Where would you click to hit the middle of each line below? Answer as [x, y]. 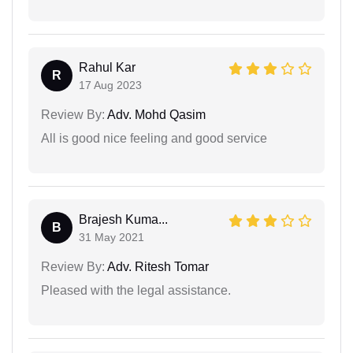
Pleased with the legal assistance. [136, 290]
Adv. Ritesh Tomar [157, 266]
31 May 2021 [111, 237]
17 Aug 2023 [110, 85]
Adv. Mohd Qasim [155, 114]
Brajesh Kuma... [123, 219]
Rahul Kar [107, 67]
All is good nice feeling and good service [154, 138]
